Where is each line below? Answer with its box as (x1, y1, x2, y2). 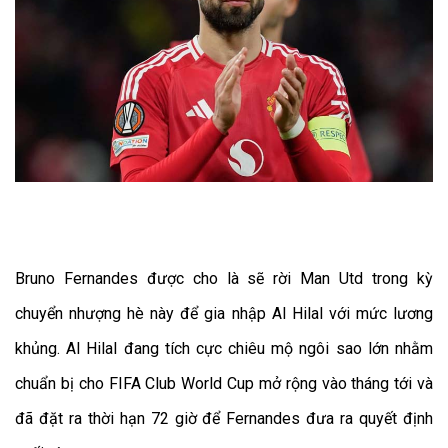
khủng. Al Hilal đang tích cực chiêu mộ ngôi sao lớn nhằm (15, 339, 433, 359)
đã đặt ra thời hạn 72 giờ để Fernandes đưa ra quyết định (15, 409, 433, 429)
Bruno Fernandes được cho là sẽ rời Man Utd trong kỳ (15, 269, 433, 289)
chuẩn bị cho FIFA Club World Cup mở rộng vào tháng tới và (15, 374, 433, 394)
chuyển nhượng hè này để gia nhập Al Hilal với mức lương (15, 304, 433, 324)
